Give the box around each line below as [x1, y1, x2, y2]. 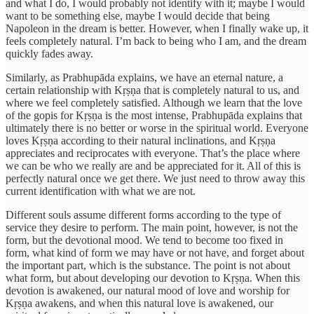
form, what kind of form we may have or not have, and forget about [6, 246, 304, 259]
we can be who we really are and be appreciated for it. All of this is [6, 159, 301, 172]
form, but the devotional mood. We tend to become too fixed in [6, 233, 283, 246]
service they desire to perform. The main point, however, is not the [6, 221, 298, 233]
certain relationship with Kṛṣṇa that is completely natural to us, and [6, 83, 299, 96]
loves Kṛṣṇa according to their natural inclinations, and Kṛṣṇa [6, 134, 275, 146]
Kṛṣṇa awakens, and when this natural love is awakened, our [6, 296, 273, 309]
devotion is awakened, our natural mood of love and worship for [6, 284, 289, 296]
